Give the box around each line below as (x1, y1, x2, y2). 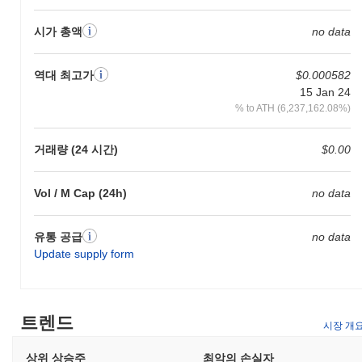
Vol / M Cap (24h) (34, 186, 127, 200)
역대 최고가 (34, 68, 94, 82)
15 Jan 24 (299, 85, 351, 99)
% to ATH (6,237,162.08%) (234, 102, 351, 113)
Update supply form (34, 246, 134, 260)
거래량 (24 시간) (34, 142, 118, 156)
